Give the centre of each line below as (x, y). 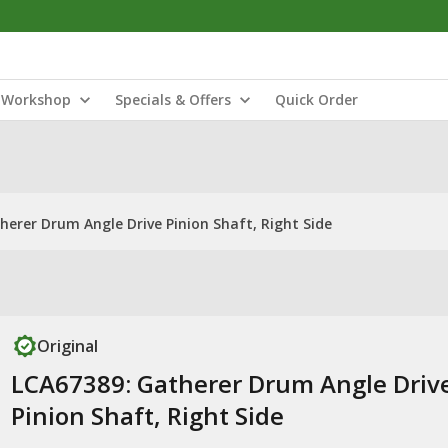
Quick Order (316, 99)
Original (67, 346)
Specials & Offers (173, 99)
